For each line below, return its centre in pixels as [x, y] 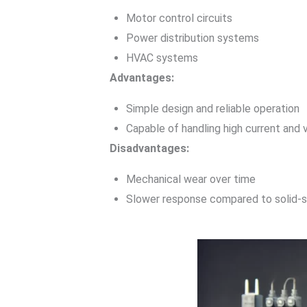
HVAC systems [162, 58]
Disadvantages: [149, 148]
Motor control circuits [179, 18]
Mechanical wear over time [191, 179]
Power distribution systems [193, 38]
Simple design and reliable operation [213, 109]
